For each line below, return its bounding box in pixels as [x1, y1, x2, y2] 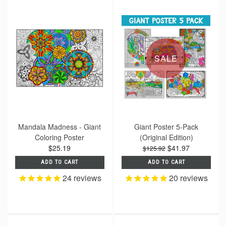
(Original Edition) [139, 132, 193, 142]
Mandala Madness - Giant [18, 121, 101, 132]
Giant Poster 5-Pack [134, 121, 199, 132]
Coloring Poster [35, 132, 85, 142]
